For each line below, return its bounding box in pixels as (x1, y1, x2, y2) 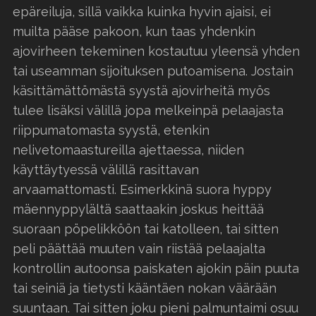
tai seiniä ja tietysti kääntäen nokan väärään (13, 280, 276, 296)
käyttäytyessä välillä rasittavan (13, 162, 199, 177)
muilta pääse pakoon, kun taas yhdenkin (13, 23, 255, 39)
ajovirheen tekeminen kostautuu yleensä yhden (13, 43, 300, 59)
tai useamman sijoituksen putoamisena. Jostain (13, 63, 293, 78)
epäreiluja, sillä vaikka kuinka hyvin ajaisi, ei (13, 4, 271, 19)
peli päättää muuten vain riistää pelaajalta (13, 241, 265, 256)
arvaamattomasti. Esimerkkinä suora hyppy (13, 181, 272, 197)
